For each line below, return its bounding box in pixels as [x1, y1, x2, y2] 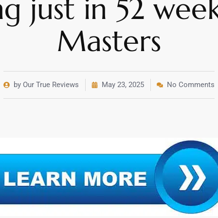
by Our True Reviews [14, 80, 79, 89]
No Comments [167, 80, 215, 89]
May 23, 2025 [102, 80, 144, 89]
